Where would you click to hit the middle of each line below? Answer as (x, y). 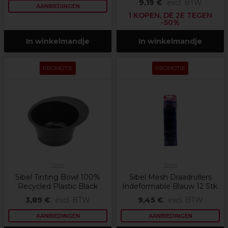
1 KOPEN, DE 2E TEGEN (170, 16)
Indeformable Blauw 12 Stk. (170, 187)
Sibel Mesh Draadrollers (170, 177)
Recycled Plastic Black (58, 187)
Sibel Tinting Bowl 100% (58, 177)
